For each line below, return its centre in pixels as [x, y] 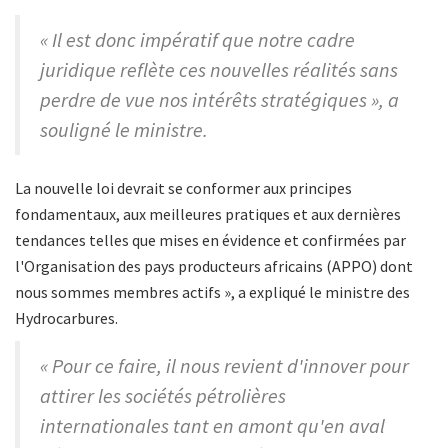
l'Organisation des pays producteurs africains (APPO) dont [214, 266]
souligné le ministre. [124, 130]
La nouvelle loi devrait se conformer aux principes [183, 188]
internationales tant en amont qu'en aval [212, 426]
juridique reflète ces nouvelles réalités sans [219, 70]
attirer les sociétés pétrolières [163, 396]
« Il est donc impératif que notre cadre [197, 40]
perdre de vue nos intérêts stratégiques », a [219, 100]
